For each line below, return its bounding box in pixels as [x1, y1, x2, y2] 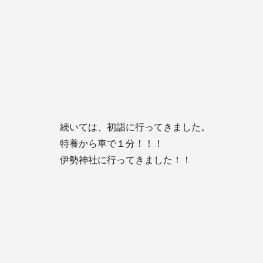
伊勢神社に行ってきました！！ [60, 155, 191, 165]
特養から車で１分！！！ [60, 139, 163, 149]
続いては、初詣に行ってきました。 [60, 122, 210, 132]
